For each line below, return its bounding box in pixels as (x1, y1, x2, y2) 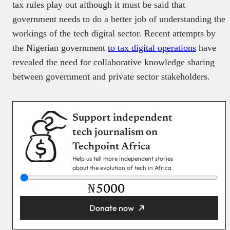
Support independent (72, 113, 172, 124)
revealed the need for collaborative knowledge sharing (12, 57, 215, 68)
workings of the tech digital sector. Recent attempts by (12, 28, 216, 39)
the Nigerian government (12, 43, 108, 53)
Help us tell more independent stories (72, 155, 173, 163)
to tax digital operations (108, 43, 196, 53)
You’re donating (20, 220, 72, 229)
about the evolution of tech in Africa (72, 164, 171, 172)
